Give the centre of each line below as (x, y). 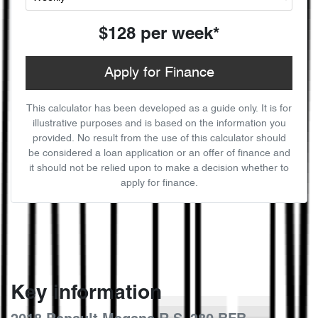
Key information (86, 294)
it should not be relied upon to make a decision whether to (159, 168)
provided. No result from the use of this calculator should (159, 138)
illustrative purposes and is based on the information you (159, 124)
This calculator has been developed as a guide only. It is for (159, 109)
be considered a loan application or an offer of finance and (159, 153)
